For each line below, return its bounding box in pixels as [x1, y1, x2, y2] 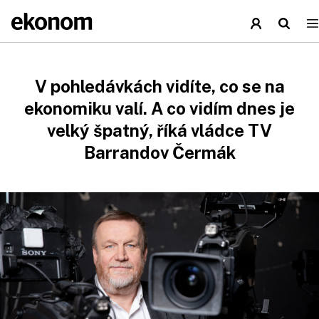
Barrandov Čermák [83, 142, 236, 162]
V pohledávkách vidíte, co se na [34, 76, 285, 96]
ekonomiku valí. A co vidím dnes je [24, 98, 295, 118]
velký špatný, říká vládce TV [47, 120, 272, 140]
